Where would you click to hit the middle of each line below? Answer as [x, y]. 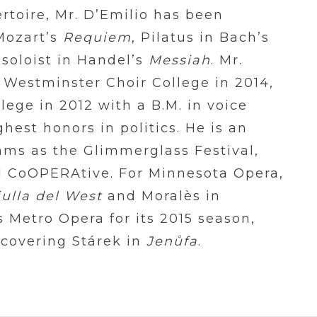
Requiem [97, 38]
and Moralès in [162, 196]
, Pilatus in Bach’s [201, 38]
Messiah [180, 60]
